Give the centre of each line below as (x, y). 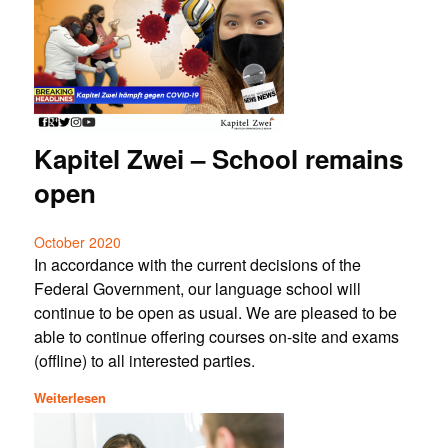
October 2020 (77, 242)
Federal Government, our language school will (197, 289)
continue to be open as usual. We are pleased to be (215, 313)
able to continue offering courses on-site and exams (216, 337)
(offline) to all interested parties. (144, 361)
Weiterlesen (69, 397)
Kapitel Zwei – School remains (218, 159)
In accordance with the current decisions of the (197, 265)
